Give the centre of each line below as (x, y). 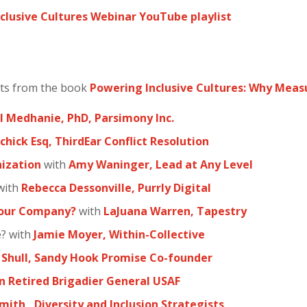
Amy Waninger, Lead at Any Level (161, 164)
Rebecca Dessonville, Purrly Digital (116, 188)
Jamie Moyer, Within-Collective (119, 234)
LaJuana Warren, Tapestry (175, 211)
